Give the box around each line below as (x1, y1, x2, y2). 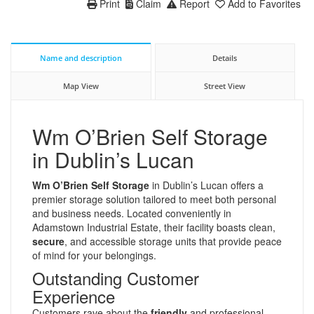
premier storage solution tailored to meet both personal (32, 191, 276, 206)
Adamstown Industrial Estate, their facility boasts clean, (32, 219, 275, 234)
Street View (204, 80, 246, 91)
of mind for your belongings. (32, 247, 156, 262)
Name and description (39, 52, 122, 63)
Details (212, 52, 238, 63)
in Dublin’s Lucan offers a (149, 177, 264, 192)
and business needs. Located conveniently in (32, 205, 231, 220)
